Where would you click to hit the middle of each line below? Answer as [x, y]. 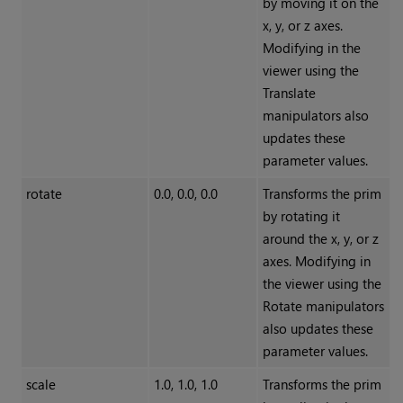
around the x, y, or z [320, 239]
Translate [289, 93]
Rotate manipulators [323, 306]
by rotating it [301, 216]
